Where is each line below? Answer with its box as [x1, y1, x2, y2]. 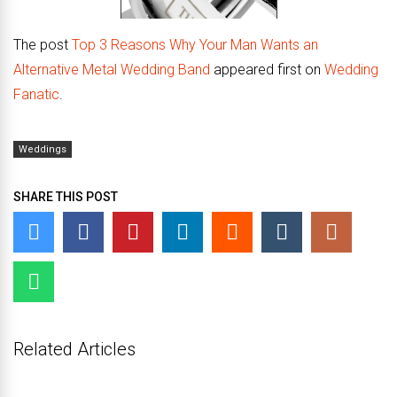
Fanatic [13, 86, 59, 103]
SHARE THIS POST [13, 190, 118, 204]
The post [13, 36, 72, 53]
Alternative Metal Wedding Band [13, 61, 210, 78]
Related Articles [13, 339, 136, 360]
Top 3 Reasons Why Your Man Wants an [72, 36, 318, 53]
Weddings [19, 144, 66, 155]
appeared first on [210, 61, 324, 78]
